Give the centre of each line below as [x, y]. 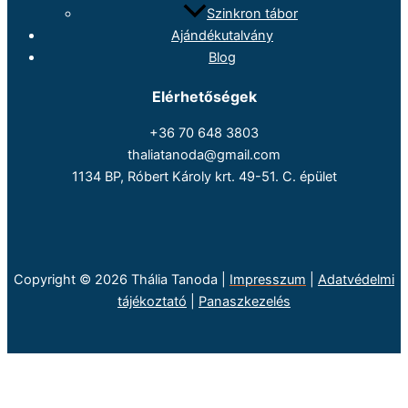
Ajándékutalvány [222, 36]
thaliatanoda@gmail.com [204, 154]
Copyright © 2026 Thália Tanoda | [122, 280]
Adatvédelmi [356, 280]
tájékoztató [152, 302]
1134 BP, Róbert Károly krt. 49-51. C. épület [204, 176]
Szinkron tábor [252, 14]
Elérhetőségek [204, 97]
